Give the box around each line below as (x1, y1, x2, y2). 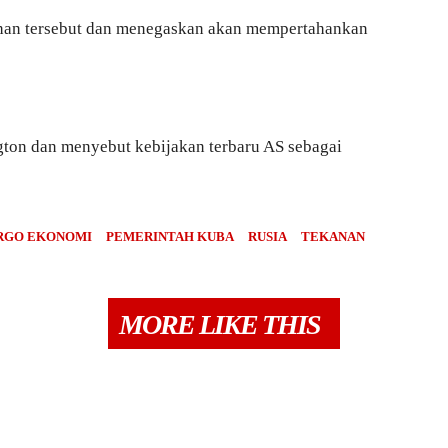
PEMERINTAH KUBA (106, 229, 234, 245)
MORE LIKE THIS (119, 309, 320, 341)
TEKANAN (301, 229, 365, 245)
